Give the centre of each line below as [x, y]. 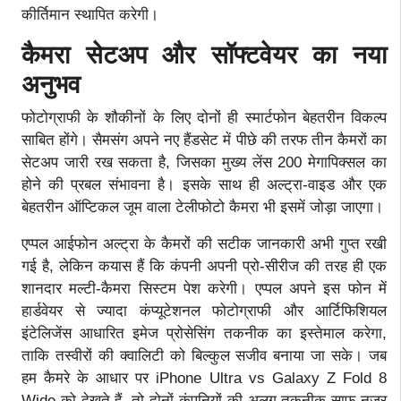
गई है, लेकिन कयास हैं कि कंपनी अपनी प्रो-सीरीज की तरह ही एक [204, 266]
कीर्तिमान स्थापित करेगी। [90, 14]
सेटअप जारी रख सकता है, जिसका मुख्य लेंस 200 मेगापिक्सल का [204, 162]
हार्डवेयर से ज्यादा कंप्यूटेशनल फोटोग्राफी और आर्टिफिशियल [204, 311]
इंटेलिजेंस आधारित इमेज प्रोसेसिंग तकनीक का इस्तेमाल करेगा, [204, 333]
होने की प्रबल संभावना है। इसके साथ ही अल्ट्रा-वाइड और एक [204, 184]
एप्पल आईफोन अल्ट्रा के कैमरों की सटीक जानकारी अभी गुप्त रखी [204, 243]
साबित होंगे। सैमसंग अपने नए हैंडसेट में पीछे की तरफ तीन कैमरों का [204, 140]
